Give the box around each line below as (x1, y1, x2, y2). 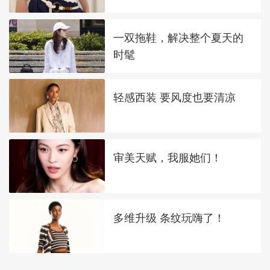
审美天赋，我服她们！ (113, 151, 222, 164)
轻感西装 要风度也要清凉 (113, 91, 236, 104)
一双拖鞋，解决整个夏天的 (113, 31, 244, 44)
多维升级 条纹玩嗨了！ (113, 211, 225, 224)
